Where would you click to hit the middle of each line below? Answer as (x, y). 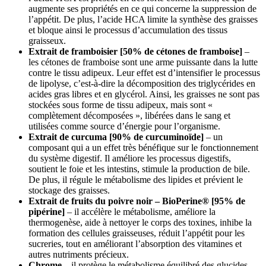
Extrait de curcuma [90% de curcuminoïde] (116, 137)
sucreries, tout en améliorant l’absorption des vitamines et (135, 244)
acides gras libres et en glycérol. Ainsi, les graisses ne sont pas (144, 94)
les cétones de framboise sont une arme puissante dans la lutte (143, 62)
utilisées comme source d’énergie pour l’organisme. (124, 126)
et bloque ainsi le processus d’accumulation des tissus (128, 30)
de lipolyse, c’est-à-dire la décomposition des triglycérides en (142, 84)
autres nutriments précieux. (79, 255)
